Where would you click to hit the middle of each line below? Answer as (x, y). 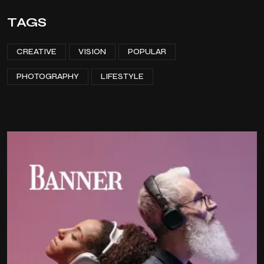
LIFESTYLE (122, 76)
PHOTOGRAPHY (48, 76)
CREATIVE (37, 51)
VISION (92, 51)
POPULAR (147, 51)
